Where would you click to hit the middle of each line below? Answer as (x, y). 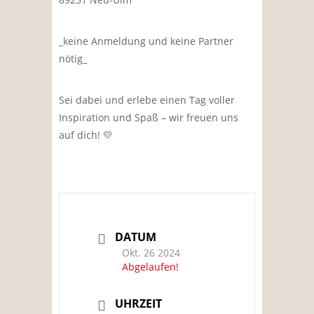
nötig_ (73, 58)
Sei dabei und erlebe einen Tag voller (147, 100)
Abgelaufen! (150, 266)
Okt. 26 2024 (151, 252)
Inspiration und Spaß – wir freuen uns (149, 117)
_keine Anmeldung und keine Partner (146, 41)
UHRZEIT (138, 303)
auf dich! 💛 (86, 135)
